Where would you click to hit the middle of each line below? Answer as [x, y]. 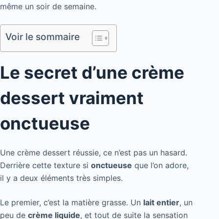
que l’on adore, [160, 165]
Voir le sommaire [43, 37]
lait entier [161, 202]
